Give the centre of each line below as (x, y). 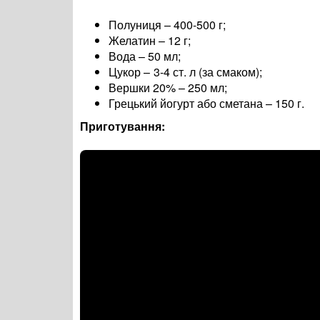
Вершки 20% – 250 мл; (168, 88)
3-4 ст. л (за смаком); (208, 72)
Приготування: (122, 126)
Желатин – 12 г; (150, 41)
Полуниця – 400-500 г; (167, 25)
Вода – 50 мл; (145, 56)
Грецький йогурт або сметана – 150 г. (206, 104)
